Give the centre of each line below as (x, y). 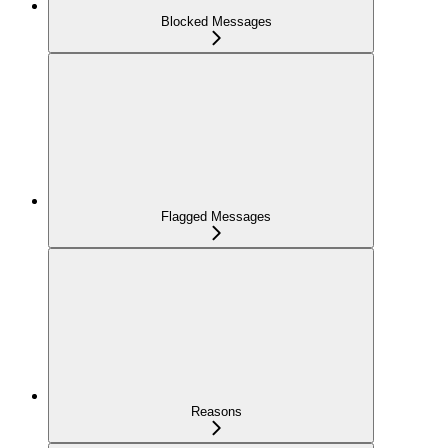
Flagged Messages (216, 217)
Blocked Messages (216, 22)
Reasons (216, 412)
